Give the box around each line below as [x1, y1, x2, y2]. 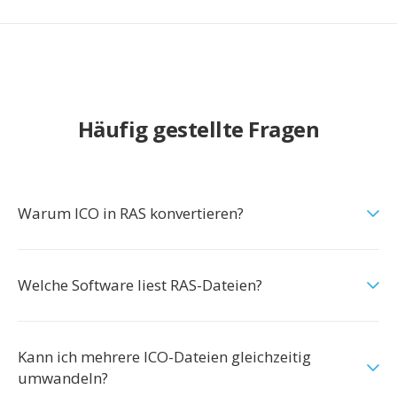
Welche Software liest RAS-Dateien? [18, 275, 262, 295]
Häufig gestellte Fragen [77, 114, 320, 144]
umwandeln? [18, 368, 108, 388]
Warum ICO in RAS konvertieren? [18, 203, 244, 223]
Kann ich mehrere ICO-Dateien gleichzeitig [18, 346, 311, 367]
